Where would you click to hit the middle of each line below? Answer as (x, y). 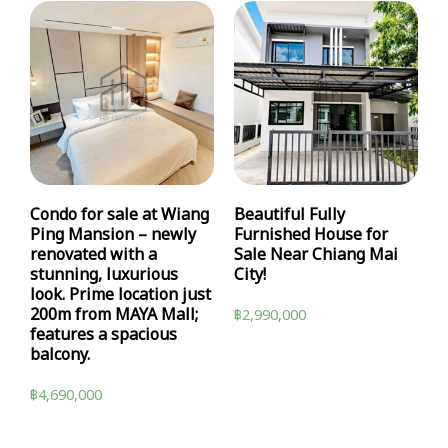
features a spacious (103, 335)
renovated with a (93, 255)
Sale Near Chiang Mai (316, 255)
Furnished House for (311, 235)
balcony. (60, 355)
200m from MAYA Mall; (114, 315)
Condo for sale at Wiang (119, 215)
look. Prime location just (120, 295)
